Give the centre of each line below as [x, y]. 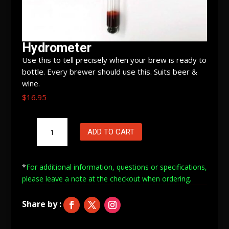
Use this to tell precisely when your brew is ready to [114, 60]
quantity [49, 135]
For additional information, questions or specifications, [116, 167]
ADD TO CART [111, 132]
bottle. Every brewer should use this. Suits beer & [109, 71]
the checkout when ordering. [143, 178]
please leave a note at [58, 178]
